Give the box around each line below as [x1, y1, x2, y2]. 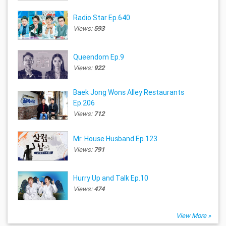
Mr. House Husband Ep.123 [73, 134, 158, 143]
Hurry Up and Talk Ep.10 [73, 173, 149, 183]
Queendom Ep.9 [73, 52, 125, 62]
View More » [176, 211, 211, 220]
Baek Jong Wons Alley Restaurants [73, 88, 185, 97]
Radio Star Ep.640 [73, 13, 131, 23]
